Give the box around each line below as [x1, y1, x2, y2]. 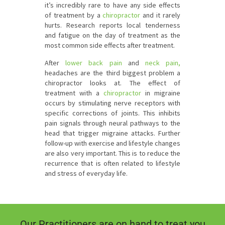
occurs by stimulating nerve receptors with [45, 98, 180, 107]
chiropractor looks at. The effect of [45, 78, 180, 87]
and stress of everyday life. [45, 169, 128, 178]
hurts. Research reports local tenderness [45, 21, 180, 30]
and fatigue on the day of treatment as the [45, 31, 180, 40]
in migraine [141, 88, 180, 97]
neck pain [145, 58, 179, 67]
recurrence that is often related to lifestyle [45, 159, 180, 168]
